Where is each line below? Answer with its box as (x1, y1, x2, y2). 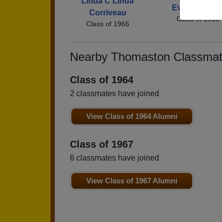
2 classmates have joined (70, 89, 159, 98)
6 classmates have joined (70, 153, 159, 162)
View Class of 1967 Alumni (86, 176, 177, 185)
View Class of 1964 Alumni (86, 111, 177, 120)
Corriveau (89, 8, 126, 17)
